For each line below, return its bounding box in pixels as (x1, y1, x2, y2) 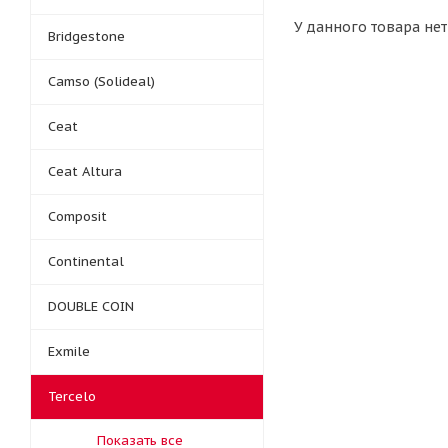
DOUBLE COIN (48, 298, 134, 315)
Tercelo (48, 388, 96, 405)
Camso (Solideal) (48, 73, 155, 90)
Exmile (48, 343, 90, 360)
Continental (48, 253, 124, 270)
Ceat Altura (48, 163, 122, 180)
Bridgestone (48, 28, 125, 45)
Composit (48, 208, 107, 225)
